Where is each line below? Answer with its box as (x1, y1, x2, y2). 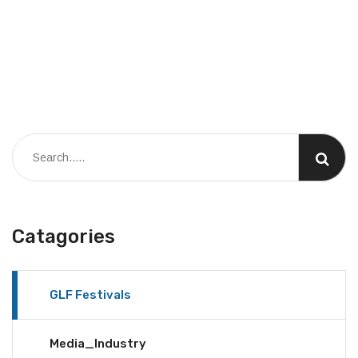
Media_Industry (50, 336, 146, 351)
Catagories (12, 225, 115, 248)
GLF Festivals (50, 288, 131, 302)
